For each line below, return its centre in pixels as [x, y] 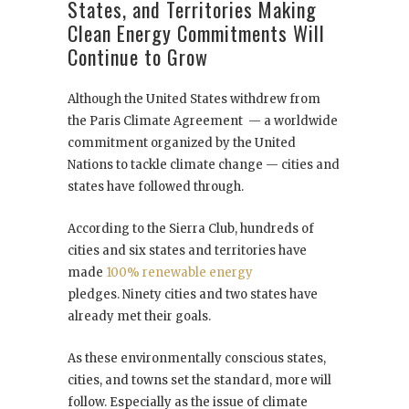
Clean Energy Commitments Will [196, 32]
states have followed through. [156, 186]
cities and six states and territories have [187, 250]
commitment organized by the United [182, 142]
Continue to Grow [138, 56]
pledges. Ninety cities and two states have [193, 294]
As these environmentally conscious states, [197, 358]
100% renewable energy [179, 272]
